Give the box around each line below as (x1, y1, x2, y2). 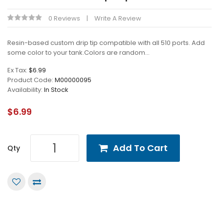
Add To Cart (113, 142, 168, 154)
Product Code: (7, 75, 55, 85)
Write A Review (94, 14, 141, 23)
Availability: (7, 85, 44, 94)
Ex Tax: (7, 66, 29, 75)
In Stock (44, 85, 68, 94)
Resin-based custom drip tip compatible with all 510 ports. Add (7, 38, 205, 47)
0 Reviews (48, 14, 80, 23)
